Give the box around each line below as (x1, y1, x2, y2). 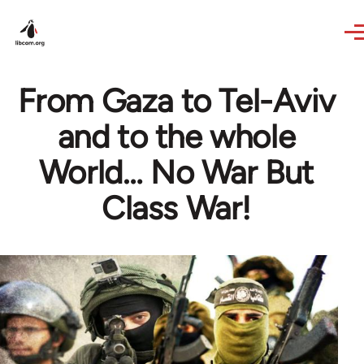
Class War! (101, 188, 251, 227)
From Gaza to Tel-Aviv (17, 81, 336, 120)
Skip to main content (15, 3, 141, 19)
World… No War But (38, 153, 314, 192)
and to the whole (57, 117, 296, 156)
